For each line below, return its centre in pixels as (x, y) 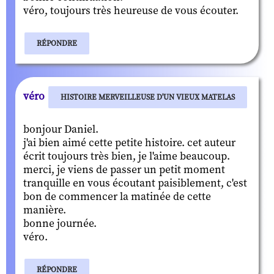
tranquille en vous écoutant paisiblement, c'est (135, 183)
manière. (45, 210)
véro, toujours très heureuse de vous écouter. (131, 11)
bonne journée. (60, 224)
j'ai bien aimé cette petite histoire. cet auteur (129, 143)
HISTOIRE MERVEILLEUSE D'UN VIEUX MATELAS (148, 97)
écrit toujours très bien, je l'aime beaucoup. (127, 156)
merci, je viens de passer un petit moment (124, 170)
